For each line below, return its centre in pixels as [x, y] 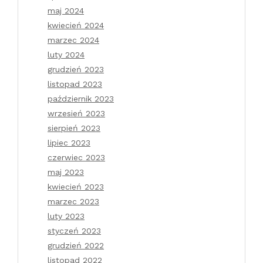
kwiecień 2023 [76, 186]
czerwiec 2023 [76, 157]
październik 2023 [81, 98]
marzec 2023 [73, 201]
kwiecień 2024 [76, 25]
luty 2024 [66, 54]
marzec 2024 [73, 40]
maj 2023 [66, 172]
